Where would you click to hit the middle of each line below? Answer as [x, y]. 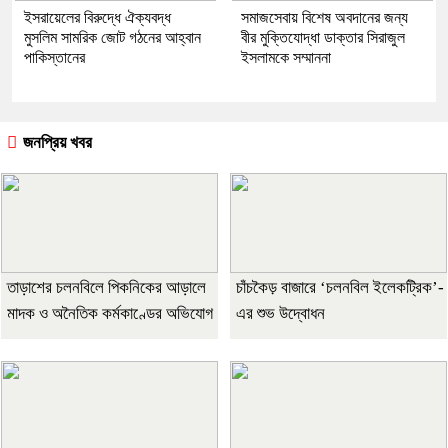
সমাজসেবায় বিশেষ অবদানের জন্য [324, 17]
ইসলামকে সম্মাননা [286, 57]
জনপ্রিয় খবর [55, 142]
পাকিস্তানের [54, 57]
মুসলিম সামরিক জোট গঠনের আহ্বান [112, 37]
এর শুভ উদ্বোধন [280, 313]
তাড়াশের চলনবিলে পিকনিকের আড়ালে [106, 287]
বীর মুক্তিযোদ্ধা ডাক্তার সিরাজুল [323, 37]
